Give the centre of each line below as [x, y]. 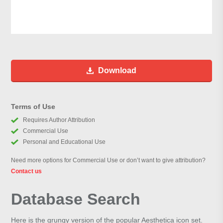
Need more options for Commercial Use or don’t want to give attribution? [109, 161]
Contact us [27, 171]
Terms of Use [33, 107]
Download [117, 71]
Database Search [76, 199]
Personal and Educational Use [64, 142]
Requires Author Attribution [59, 120]
